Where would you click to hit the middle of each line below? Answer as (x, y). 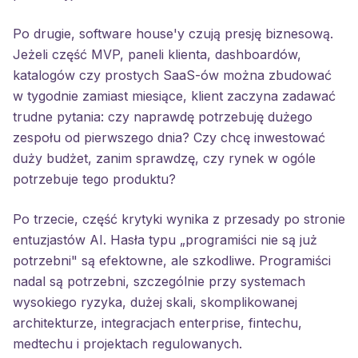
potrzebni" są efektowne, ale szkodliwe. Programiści (172, 261)
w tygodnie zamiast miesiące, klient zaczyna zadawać (174, 96)
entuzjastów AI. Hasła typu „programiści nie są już (165, 240)
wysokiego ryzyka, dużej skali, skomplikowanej (155, 302)
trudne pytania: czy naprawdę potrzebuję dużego (163, 117)
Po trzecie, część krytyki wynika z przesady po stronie (179, 219)
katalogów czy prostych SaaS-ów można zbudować (172, 75)
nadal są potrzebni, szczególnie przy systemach (159, 281)
